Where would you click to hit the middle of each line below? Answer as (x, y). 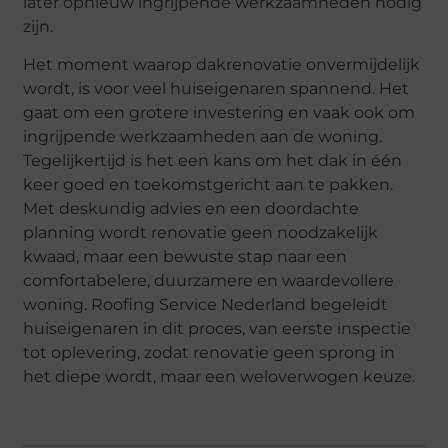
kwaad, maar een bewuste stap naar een (185, 257)
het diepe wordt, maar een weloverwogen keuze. (219, 377)
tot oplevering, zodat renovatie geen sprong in (209, 353)
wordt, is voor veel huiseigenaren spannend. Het (216, 89)
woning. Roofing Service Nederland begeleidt (206, 305)
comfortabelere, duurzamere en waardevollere (209, 281)
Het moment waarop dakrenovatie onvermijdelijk (222, 65)
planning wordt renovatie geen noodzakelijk (201, 233)
